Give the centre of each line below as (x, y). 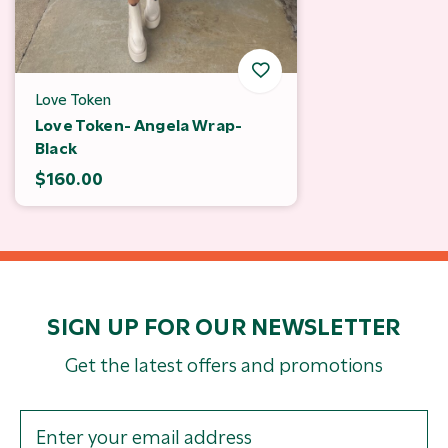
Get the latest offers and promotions (224, 365)
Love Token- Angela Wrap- (139, 125)
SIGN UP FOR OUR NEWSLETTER (224, 326)
